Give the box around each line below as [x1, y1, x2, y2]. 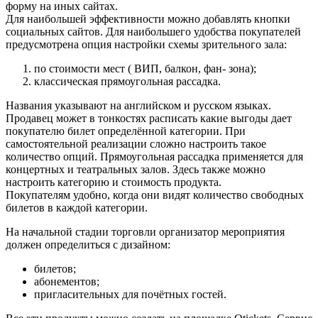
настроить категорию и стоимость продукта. [6, 176, 221, 189]
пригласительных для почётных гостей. [34, 288, 226, 301]
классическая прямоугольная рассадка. [34, 75, 221, 88]
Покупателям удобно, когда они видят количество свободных [6, 189, 304, 202]
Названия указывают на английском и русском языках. [6, 99, 271, 112]
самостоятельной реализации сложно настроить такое [6, 138, 266, 150]
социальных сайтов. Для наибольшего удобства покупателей [6, 26, 301, 38]
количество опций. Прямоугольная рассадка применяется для [6, 150, 303, 163]
